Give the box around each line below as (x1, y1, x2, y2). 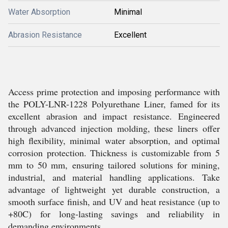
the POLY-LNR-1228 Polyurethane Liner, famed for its (8, 98, 220, 110)
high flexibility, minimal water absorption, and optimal (8, 134, 220, 147)
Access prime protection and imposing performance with (8, 85, 220, 98)
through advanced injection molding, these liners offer (8, 122, 220, 134)
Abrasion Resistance (8, 30, 82, 40)
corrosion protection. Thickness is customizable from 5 (8, 147, 220, 159)
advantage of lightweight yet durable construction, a (8, 183, 220, 195)
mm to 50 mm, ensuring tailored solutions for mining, (8, 159, 220, 171)
